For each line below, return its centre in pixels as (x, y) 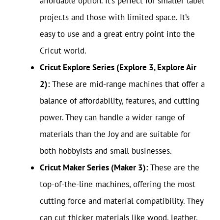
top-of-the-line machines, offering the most (118, 184)
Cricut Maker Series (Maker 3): (94, 167)
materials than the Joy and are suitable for (115, 134)
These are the (174, 167)
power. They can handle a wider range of (112, 117)
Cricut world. (63, 51)
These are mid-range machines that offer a (127, 84)
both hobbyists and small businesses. (106, 151)
